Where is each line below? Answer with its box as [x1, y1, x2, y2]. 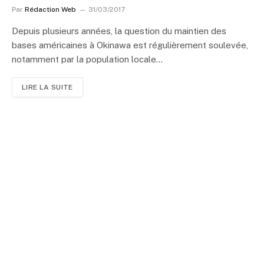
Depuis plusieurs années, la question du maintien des [12, 25, 226, 36]
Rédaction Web [25, 5, 76, 14]
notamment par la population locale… [12, 54, 163, 64]
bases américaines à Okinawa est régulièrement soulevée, [12, 39, 248, 50]
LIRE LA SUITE [22, 82, 73, 91]
